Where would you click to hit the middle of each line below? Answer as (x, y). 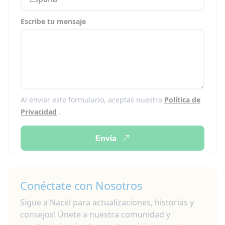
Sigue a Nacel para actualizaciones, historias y (107, 202)
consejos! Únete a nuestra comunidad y (95, 214)
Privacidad (39, 112)
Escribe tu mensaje (53, 21)
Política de (182, 100)
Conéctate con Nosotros (81, 186)
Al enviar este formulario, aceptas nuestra (92, 100)
